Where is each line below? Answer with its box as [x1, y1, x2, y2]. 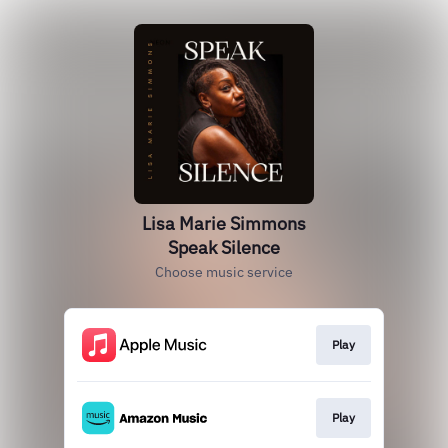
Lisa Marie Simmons [142, 212, 306, 235]
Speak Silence [168, 236, 280, 259]
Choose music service [155, 263, 293, 281]
